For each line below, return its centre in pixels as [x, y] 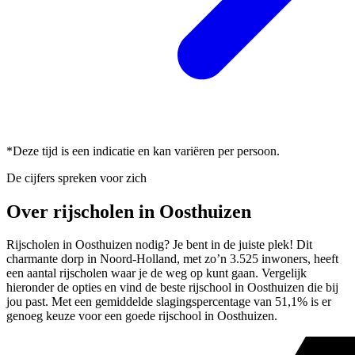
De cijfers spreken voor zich [76, 177]
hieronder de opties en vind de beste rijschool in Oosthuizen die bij [172, 288]
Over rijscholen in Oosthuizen [129, 211]
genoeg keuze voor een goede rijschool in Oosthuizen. [142, 316]
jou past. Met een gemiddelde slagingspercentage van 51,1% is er [169, 302]
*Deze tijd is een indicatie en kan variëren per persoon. [143, 151]
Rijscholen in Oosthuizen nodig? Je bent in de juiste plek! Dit [159, 245]
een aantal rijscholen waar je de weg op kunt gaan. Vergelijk [157, 273]
